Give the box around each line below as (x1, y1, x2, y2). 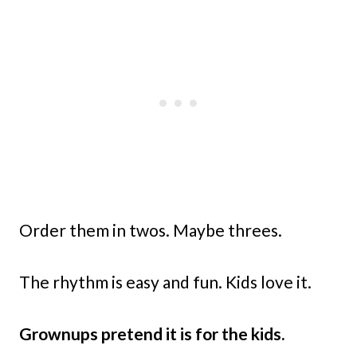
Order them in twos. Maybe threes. (19, 219, 282, 240)
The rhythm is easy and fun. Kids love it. (19, 271, 312, 292)
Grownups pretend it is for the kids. (19, 323, 284, 343)
